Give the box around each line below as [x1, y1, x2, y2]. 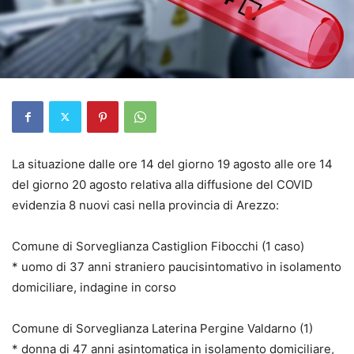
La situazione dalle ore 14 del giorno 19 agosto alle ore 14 [12, 156, 333, 171]
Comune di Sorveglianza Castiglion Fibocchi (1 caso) [12, 238, 304, 254]
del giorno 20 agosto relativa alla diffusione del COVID [12, 176, 313, 192]
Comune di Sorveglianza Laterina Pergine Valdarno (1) [12, 320, 313, 336]
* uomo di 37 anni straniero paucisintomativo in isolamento [12, 258, 341, 274]
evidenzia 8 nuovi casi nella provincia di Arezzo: [12, 197, 279, 213]
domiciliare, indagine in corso [12, 279, 176, 295]
